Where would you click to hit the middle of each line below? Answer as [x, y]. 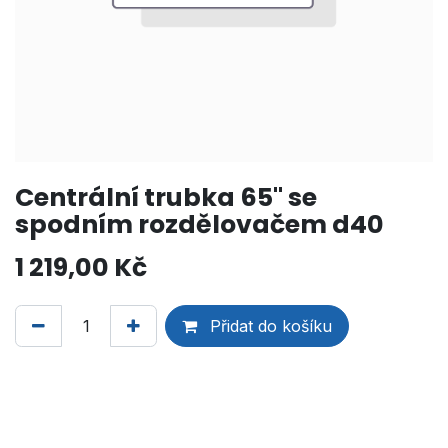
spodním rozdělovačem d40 [199, 224]
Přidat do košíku [268, 325]
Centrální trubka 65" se [166, 197]
